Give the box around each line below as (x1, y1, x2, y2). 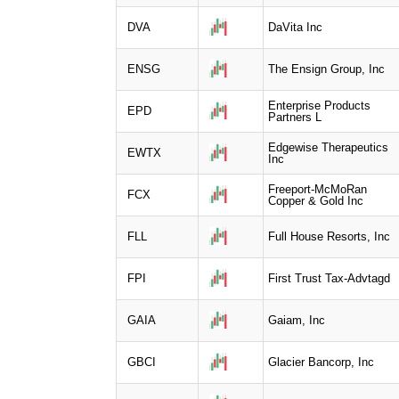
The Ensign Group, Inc (268, 61, 385, 76)
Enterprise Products (268, 98, 370, 112)
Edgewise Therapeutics (268, 140, 388, 154)
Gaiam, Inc (268, 313, 325, 327)
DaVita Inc (268, 20, 322, 34)
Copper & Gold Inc (268, 193, 363, 208)
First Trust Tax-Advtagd (268, 271, 390, 285)
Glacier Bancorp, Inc (268, 354, 374, 369)
